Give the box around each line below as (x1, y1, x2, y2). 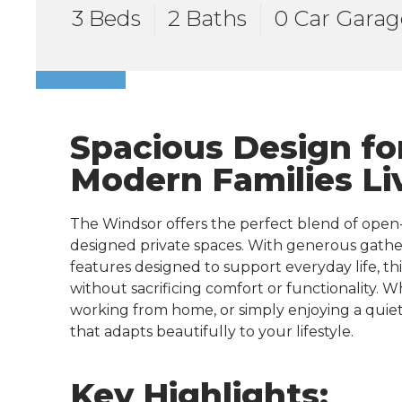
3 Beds (72, 5, 142, 32)
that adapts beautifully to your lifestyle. (70, 323, 354, 341)
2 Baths (168, 5, 248, 32)
